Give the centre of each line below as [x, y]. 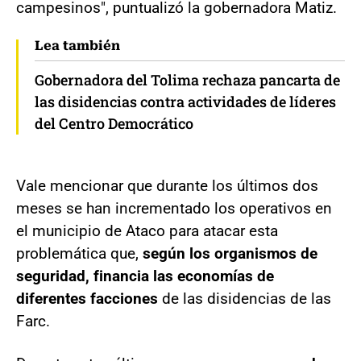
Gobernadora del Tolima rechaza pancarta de [187, 79]
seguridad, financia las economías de [145, 276]
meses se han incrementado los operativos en [174, 208]
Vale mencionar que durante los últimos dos [167, 185]
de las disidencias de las [245, 298]
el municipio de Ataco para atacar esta [147, 230]
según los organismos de [230, 253]
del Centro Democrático [114, 123]
